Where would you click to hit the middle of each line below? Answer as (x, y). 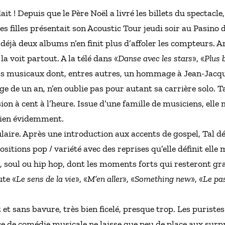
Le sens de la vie (46, 179)
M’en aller (105, 179)
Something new (163, 179)
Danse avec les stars (155, 58)
